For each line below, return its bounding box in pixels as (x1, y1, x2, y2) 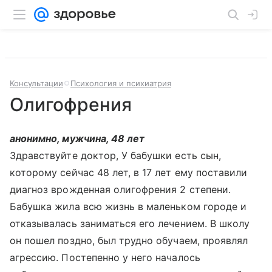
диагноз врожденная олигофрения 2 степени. (10, 183, 231, 195)
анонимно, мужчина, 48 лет (10, 132, 145, 144)
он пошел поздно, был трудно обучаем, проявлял (10, 234, 248, 246)
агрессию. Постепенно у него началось (10, 251, 200, 263)
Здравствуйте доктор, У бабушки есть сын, (10, 149, 221, 161)
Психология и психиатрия (70, 78, 171, 88)
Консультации (10, 78, 63, 88)
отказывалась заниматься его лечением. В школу (10, 217, 250, 229)
